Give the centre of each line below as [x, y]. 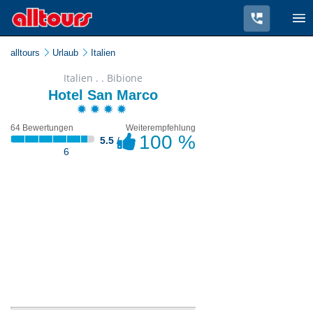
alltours [25, 53]
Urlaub [65, 53]
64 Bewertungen [42, 128]
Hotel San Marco [103, 95]
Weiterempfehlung [161, 128]
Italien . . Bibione [103, 78]
